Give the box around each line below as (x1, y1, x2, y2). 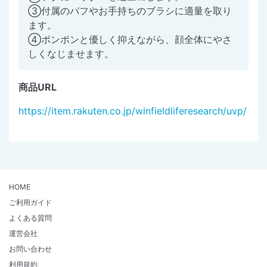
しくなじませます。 (28, 48, 114, 60)
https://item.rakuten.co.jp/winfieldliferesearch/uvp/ (18, 105, 247, 117)
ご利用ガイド (9, 198, 52, 207)
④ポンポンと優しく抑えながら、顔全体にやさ (28, 33, 232, 46)
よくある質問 (9, 213, 52, 223)
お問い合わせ (9, 244, 52, 254)
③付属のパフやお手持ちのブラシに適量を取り (28, 5, 232, 17)
